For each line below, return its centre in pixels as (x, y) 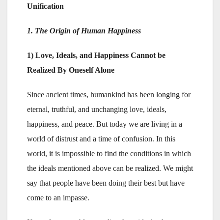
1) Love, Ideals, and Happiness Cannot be (96, 55)
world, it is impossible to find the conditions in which (109, 153)
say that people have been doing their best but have (106, 183)
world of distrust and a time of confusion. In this (101, 138)
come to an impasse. (58, 197)
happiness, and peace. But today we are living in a (105, 124)
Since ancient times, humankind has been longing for (109, 94)
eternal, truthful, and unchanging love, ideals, (97, 109)
